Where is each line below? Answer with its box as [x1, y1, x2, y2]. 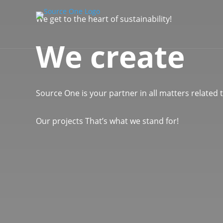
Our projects [36, 115, 83, 126]
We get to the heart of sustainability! [36, 13, 172, 24]
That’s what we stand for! [85, 115, 179, 126]
